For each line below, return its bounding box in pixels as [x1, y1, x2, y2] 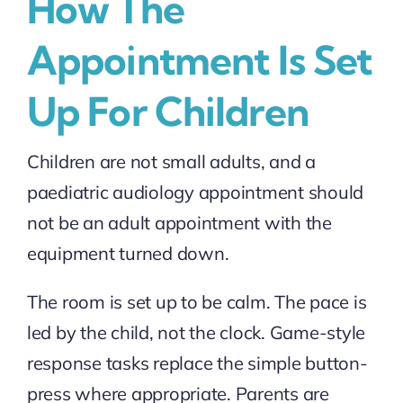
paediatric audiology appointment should [26, 181, 364, 204]
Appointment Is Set [26, 36, 373, 85]
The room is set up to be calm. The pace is [26, 291, 367, 314]
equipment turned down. [26, 242, 229, 265]
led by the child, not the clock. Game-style [26, 321, 366, 345]
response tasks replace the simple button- [26, 352, 368, 375]
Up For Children [26, 87, 309, 137]
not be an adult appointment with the [26, 211, 332, 235]
